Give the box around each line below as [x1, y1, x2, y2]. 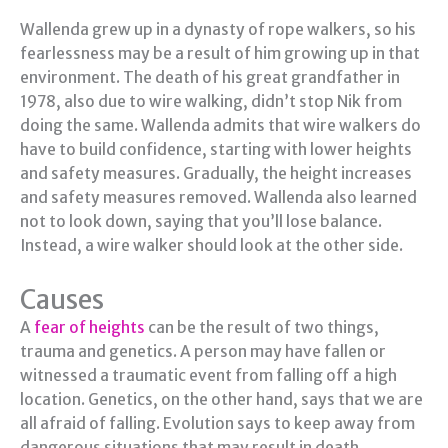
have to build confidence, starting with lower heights [20, 140, 412, 160]
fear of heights [34, 318, 145, 338]
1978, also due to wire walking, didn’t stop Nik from [20, 92, 402, 112]
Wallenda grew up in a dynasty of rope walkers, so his [20, 20, 416, 40]
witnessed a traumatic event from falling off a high [20, 366, 397, 386]
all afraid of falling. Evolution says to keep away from [20, 414, 415, 434]
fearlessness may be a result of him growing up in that [20, 44, 420, 64]
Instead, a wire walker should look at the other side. [20, 236, 403, 256]
